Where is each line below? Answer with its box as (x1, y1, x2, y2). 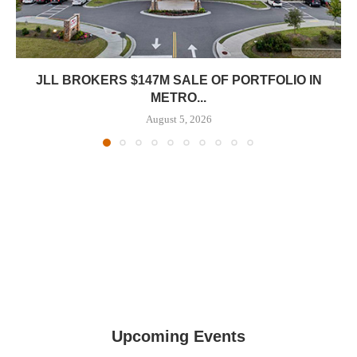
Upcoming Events (112, 327, 245, 345)
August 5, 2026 (145, 112, 212, 125)
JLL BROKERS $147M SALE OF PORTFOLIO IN (35, 73, 322, 87)
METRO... (151, 90, 206, 104)
